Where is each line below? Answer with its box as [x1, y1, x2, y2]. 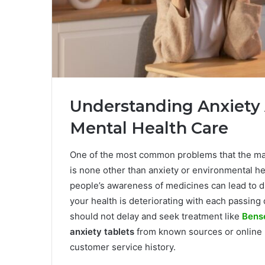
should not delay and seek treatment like [70, 210, 242, 222]
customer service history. [70, 241, 178, 253]
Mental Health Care [70, 118, 228, 138]
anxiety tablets [70, 225, 134, 237]
